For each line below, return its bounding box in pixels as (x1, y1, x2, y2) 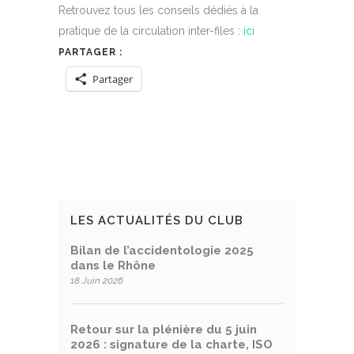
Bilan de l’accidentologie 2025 (70, 243, 254, 258)
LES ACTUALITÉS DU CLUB (70, 213, 243, 228)
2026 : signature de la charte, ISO (70, 337, 273, 352)
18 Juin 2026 (70, 275, 123, 287)
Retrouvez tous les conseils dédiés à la (58, 4, 258, 17)
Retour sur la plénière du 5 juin (70, 322, 257, 337)
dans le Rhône (70, 258, 156, 273)
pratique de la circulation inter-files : (58, 24, 243, 38)
